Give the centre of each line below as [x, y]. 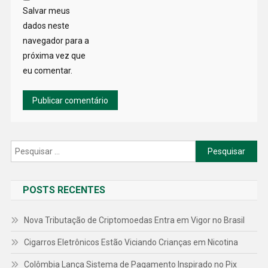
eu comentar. [47, 71]
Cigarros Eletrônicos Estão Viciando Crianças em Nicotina [131, 243]
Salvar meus [46, 11]
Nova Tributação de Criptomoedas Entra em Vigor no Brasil [134, 220]
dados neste [46, 26]
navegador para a [56, 41]
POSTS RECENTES [64, 190]
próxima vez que [54, 56]
